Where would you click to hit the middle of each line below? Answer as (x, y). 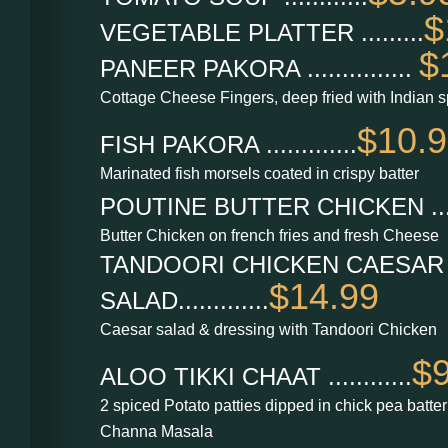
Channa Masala (156, 432)
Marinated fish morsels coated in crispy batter (259, 173)
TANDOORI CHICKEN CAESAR (272, 264)
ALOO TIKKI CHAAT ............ (256, 377)
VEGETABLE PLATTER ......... (262, 32)
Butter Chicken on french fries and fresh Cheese (269, 235)
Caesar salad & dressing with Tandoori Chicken (268, 329)
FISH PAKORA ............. (228, 144)
